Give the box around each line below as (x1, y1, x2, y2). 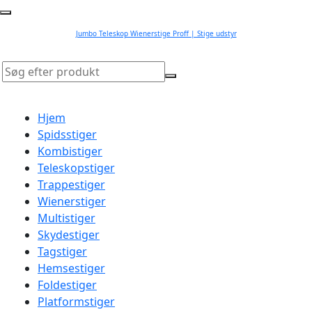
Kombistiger (38, 143, 102, 159)
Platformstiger (38, 294, 115, 309)
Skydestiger (38, 227, 100, 242)
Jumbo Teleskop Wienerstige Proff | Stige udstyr (75, 29, 237, 38)
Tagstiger (38, 244, 87, 259)
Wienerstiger (38, 194, 106, 209)
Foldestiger (38, 277, 97, 292)
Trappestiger (38, 177, 105, 192)
